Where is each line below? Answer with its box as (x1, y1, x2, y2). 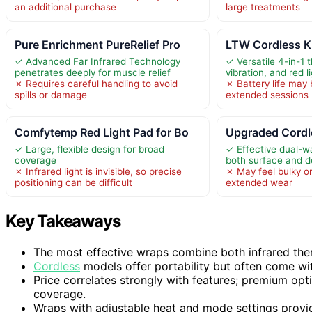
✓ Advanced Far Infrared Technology (15, 55, 180, 67)
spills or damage (15, 88, 87, 100)
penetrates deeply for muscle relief (15, 66, 171, 78)
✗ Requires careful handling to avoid (15, 77, 178, 89)
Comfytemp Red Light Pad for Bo (15, 125, 189, 139)
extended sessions (226, 88, 309, 100)
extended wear (226, 176, 293, 188)
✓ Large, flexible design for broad (15, 143, 164, 155)
